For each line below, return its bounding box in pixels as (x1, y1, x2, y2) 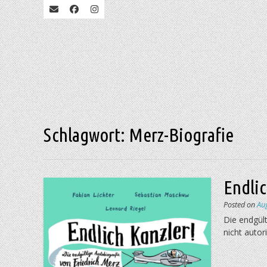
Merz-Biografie (129, 124, 234, 145)
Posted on (223, 200, 257, 210)
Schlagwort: (44, 124, 129, 145)
